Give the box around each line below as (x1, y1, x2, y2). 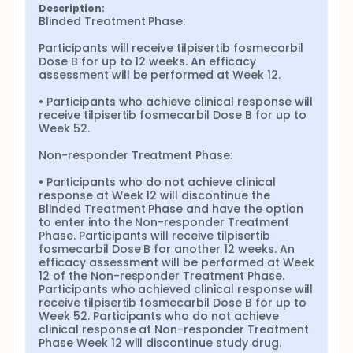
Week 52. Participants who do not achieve (39, 308, 279, 324)
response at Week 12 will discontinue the (39, 188, 270, 203)
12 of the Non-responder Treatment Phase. (39, 268, 284, 284)
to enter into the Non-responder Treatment (39, 214, 289, 230)
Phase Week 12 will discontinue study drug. (39, 335, 281, 351)
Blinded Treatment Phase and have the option (39, 201, 303, 217)
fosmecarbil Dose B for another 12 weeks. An (39, 241, 295, 257)
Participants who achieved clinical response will (39, 281, 313, 297)
